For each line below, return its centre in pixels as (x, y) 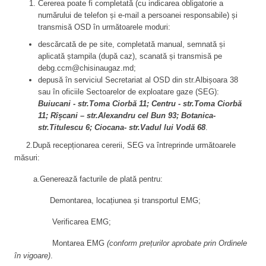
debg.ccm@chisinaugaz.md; (87, 68)
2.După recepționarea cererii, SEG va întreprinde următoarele (131, 145)
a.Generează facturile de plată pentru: (88, 179)
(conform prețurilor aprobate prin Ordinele (176, 243)
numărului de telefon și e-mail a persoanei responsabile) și (138, 15)
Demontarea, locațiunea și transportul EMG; (107, 200)
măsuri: (27, 158)
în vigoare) (32, 256)
